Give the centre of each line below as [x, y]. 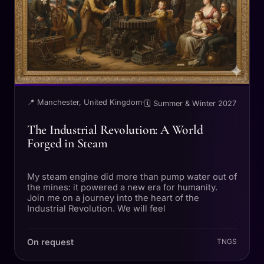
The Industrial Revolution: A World [115, 130]
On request [50, 242]
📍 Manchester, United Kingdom [84, 102]
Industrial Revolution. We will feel [96, 209]
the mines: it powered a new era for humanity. [122, 188]
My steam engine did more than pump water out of [132, 177]
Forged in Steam [67, 143]
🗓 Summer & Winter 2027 [190, 103]
